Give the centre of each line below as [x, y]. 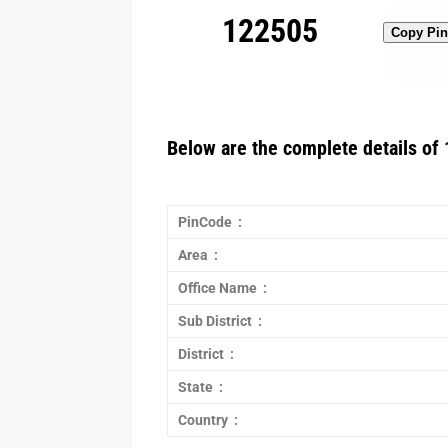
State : [200, 387]
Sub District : [220, 321]
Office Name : [222, 288]
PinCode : [210, 222]
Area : [198, 255]
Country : [208, 420]
